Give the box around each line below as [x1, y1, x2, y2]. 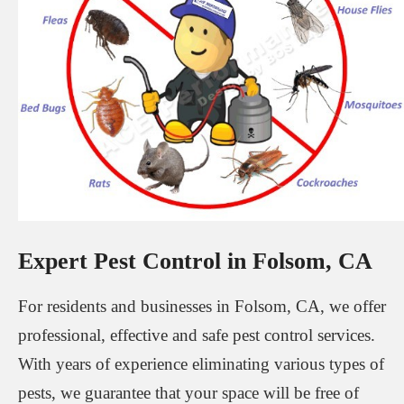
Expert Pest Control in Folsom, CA [18, 247, 372, 274]
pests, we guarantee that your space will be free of [18, 382, 359, 402]
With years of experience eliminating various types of [18, 353, 384, 373]
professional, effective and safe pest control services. [18, 325, 375, 344]
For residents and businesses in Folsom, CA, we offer [18, 296, 386, 316]
